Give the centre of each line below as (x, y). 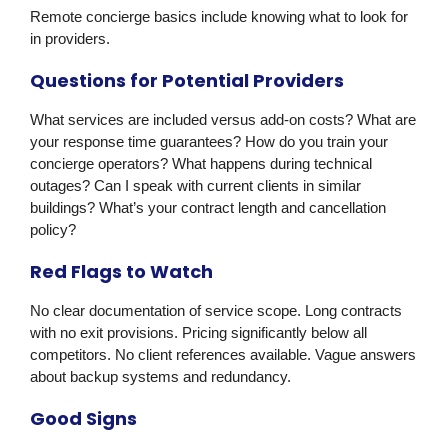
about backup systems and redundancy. (160, 377)
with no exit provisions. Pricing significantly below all (198, 333)
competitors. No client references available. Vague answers (223, 355)
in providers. (70, 39)
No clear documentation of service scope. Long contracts (216, 311)
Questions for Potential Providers (187, 81)
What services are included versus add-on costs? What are (223, 120)
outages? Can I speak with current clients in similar (195, 186)
